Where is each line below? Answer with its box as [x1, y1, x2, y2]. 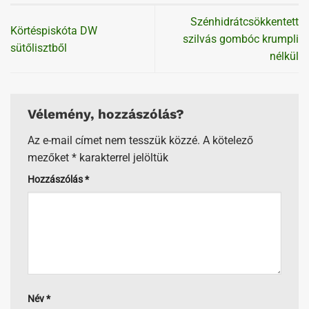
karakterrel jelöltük [77, 151, 168, 165]
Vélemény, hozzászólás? [28, 106, 188, 123]
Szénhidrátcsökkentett [190, 15, 299, 29]
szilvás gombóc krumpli [183, 32, 299, 46]
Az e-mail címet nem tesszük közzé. [28, 134, 200, 148]
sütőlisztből [10, 41, 67, 54]
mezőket [28, 151, 72, 165]
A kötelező [203, 134, 253, 148]
